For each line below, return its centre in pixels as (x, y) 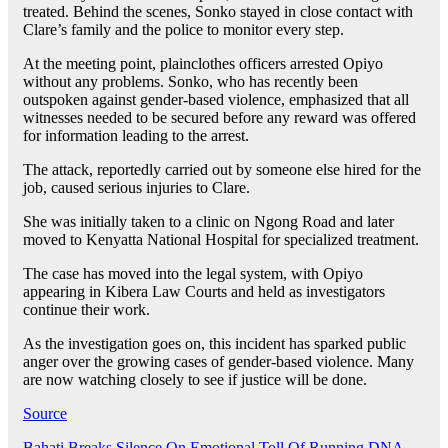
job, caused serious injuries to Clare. (136, 188)
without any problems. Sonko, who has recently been (190, 82)
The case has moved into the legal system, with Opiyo (193, 274)
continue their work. (86, 310)
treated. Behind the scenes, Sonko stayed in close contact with (218, 12)
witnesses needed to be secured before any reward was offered (219, 118)
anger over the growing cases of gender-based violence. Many (218, 362)
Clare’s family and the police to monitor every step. (183, 30)
